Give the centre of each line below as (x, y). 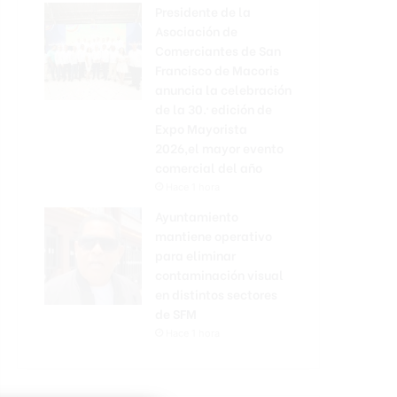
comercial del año (209, 167)
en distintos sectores (216, 293)
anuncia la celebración (223, 89)
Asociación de (196, 30)
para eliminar (195, 254)
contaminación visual (219, 274)
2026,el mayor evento (219, 147)
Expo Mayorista (201, 128)
